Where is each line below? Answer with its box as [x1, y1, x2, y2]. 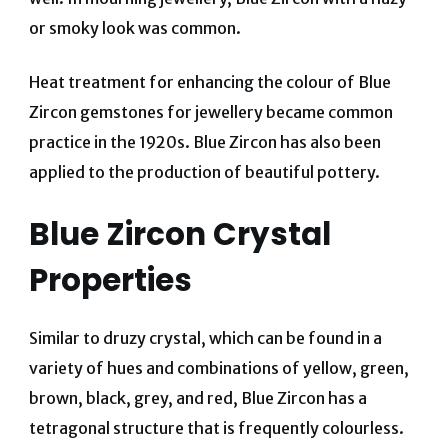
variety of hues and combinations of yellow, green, [28, 357, 409, 378]
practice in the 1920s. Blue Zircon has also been [28, 132, 381, 153]
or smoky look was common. [28, 18, 241, 39]
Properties [28, 258, 192, 303]
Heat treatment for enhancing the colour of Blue [28, 72, 391, 93]
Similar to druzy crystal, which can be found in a [28, 327, 382, 348]
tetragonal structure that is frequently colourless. [28, 417, 404, 438]
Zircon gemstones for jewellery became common [28, 102, 393, 123]
